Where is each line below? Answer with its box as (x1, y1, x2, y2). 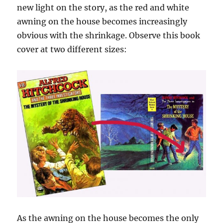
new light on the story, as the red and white (17, 2, 190, 12)
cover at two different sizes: (17, 44, 127, 54)
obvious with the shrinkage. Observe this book (17, 30, 201, 40)
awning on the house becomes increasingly (17, 16, 188, 26)
